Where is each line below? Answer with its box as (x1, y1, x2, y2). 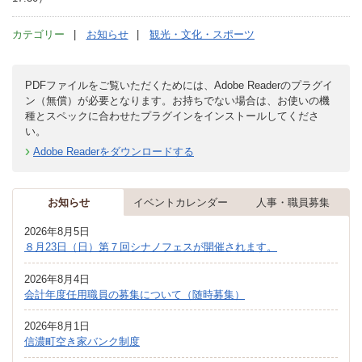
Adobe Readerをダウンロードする (33, 145, 194, 158)
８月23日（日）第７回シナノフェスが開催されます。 (24, 241, 277, 254)
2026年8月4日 (24, 272, 90, 285)
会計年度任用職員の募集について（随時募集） (24, 288, 245, 301)
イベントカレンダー (133, 196, 228, 209)
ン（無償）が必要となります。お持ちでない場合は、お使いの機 (25, 94, 330, 107)
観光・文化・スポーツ (149, 27, 255, 40)
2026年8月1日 (24, 320, 90, 333)
